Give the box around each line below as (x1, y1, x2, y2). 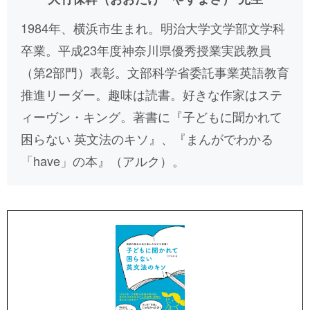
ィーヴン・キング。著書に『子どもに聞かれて (21, 107, 282, 125)
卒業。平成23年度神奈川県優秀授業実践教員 (21, 40, 271, 59)
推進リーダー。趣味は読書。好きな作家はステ (21, 84, 282, 103)
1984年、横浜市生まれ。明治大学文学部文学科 (21, 18, 285, 37)
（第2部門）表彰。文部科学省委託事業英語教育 (21, 62, 289, 81)
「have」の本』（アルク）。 (21, 151, 185, 170)
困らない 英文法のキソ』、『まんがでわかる (21, 129, 273, 147)
